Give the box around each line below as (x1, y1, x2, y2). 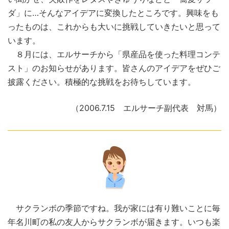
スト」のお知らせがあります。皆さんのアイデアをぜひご (8, 63, 220, 74)
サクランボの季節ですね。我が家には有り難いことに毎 (8, 203, 220, 214)
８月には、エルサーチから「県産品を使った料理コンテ (8, 49, 220, 60)
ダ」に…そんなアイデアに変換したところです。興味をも (8, 8, 219, 18)
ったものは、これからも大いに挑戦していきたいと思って (8, 21, 220, 32)
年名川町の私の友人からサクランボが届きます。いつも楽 (8, 217, 220, 227)
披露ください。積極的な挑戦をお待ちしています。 (8, 77, 196, 87)
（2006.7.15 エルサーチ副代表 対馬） (71, 103, 221, 113)
